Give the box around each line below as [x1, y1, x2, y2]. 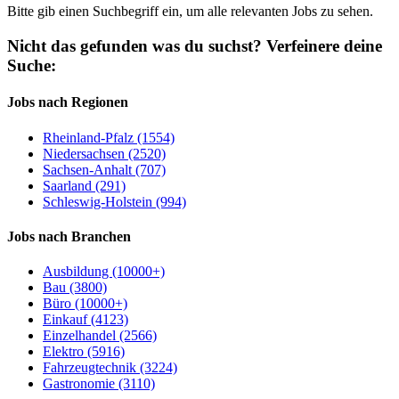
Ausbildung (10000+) [43, 264, 165, 280]
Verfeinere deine [262, 37, 382, 56]
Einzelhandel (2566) [43, 328, 157, 344]
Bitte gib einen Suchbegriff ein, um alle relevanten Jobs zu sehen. [7, 4, 373, 20]
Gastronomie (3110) [43, 376, 155, 392]
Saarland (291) [43, 177, 126, 193]
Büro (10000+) [43, 296, 127, 312]
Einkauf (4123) [43, 312, 128, 328]
